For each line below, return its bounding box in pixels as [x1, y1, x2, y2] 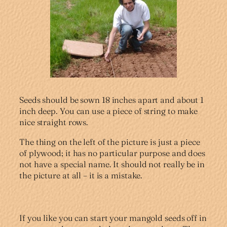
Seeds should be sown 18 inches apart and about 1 [19, 95, 204, 105]
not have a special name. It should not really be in [19, 159, 205, 169]
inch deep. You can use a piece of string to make [19, 106, 198, 117]
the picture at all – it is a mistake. [19, 170, 143, 180]
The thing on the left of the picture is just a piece [19, 136, 200, 147]
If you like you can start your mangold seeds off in [19, 213, 207, 223]
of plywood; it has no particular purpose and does [19, 147, 206, 158]
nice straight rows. [19, 117, 89, 128]
